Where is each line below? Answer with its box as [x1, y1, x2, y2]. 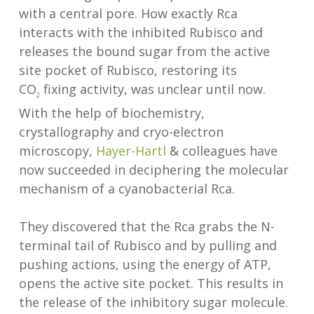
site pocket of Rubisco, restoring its [18, 61, 237, 78]
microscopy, [18, 142, 96, 160]
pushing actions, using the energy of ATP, [18, 256, 271, 273]
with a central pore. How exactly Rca [18, 4, 238, 22]
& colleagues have [165, 142, 278, 160]
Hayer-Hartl [95, 142, 166, 160]
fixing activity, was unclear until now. [39, 80, 266, 97]
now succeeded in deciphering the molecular [18, 161, 289, 179]
